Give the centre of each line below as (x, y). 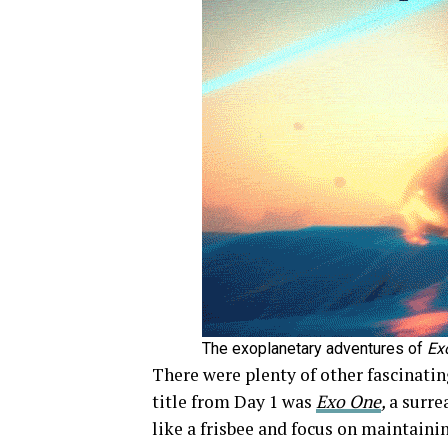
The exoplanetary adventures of (314, 348)
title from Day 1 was (234, 401)
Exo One (348, 401)
